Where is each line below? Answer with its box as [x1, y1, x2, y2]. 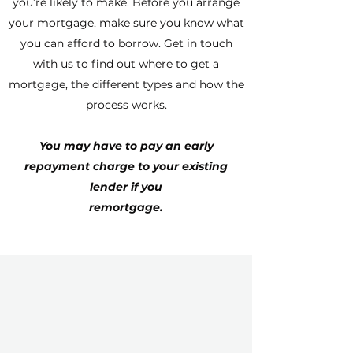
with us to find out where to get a [33, 57, 219, 71]
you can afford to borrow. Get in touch [20, 36, 232, 50]
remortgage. [89, 200, 163, 214]
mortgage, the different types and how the [8, 77, 244, 91]
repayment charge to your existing [24, 159, 228, 173]
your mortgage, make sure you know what [8, 16, 244, 30]
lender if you [90, 180, 162, 194]
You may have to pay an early [39, 139, 214, 153]
